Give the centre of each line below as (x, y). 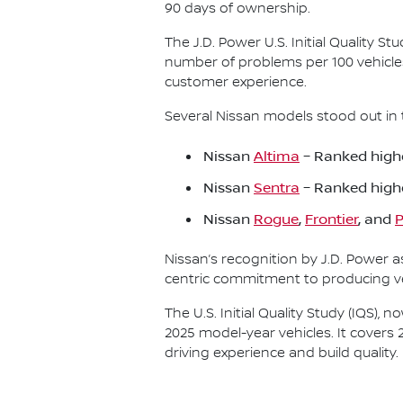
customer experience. (236, 82)
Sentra (277, 188)
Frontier (331, 220)
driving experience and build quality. (282, 353)
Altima (277, 157)
